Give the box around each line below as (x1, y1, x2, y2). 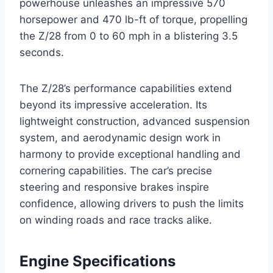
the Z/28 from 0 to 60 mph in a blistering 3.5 (19, 30, 238, 43)
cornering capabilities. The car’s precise (19, 165, 212, 177)
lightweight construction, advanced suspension (19, 115, 250, 128)
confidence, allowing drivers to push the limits (19, 197, 244, 210)
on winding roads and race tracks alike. (19, 214, 212, 227)
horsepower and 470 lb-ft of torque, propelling (19, 13, 247, 26)
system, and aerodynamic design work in (19, 132, 221, 144)
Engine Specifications (19, 252, 175, 271)
